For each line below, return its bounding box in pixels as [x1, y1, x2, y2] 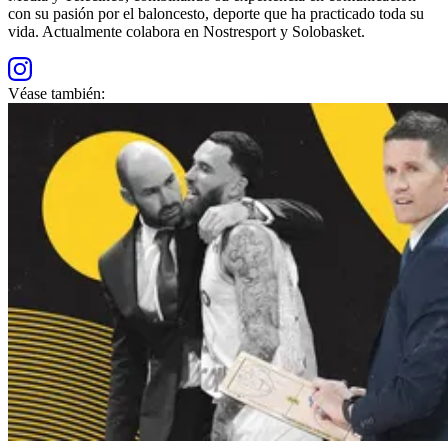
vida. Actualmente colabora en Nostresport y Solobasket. [8, 22, 365, 40]
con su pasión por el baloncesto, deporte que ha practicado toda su [8, 4, 424, 22]
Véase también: [8, 84, 105, 102]
